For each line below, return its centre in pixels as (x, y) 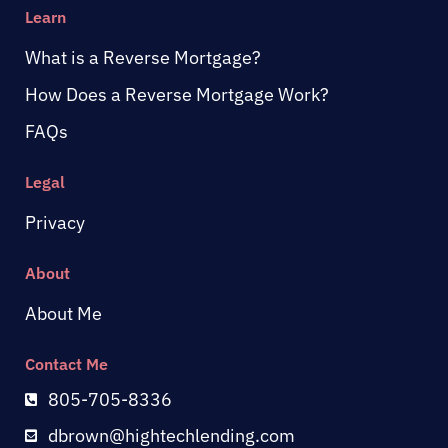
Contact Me (66, 364)
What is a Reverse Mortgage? (143, 58)
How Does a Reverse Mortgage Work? (177, 95)
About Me (63, 314)
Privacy (55, 223)
